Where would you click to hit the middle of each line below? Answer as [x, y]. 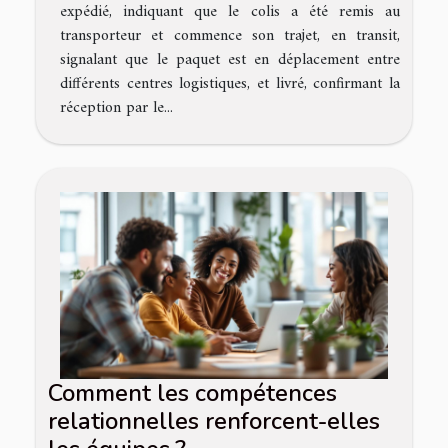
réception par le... [116, 107]
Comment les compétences [192, 393]
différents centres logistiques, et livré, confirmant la [230, 83]
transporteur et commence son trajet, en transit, [230, 35]
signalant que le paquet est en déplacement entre [230, 59]
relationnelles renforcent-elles [214, 421]
